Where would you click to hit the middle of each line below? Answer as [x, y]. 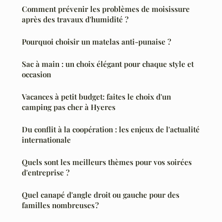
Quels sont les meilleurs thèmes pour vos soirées [107, 162]
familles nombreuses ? [60, 205]
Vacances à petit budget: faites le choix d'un [96, 96]
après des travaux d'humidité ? [75, 19]
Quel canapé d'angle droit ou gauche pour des [101, 194]
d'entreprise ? [46, 172]
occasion [36, 74]
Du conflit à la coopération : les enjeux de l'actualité [111, 129]
